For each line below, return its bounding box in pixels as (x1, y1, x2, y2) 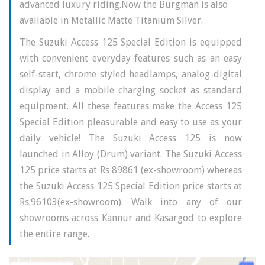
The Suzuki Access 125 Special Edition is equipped (20, 37, 242, 49)
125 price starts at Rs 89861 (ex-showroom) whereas (20, 164, 242, 176)
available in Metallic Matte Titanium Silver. (20, 15, 203, 27)
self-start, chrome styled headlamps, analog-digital (20, 69, 242, 80)
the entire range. (20, 228, 89, 240)
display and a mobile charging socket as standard (20, 85, 242, 96)
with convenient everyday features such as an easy (20, 53, 242, 64)
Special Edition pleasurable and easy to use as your (20, 117, 242, 128)
